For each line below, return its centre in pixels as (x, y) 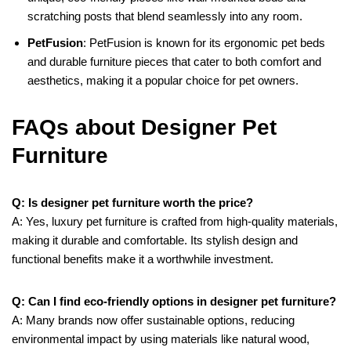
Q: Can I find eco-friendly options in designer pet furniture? (174, 301)
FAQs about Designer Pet (144, 127)
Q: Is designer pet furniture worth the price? (132, 202)
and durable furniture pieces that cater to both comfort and (174, 61)
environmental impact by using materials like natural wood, (161, 338)
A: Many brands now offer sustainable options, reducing (153, 320)
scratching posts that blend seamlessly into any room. (165, 16)
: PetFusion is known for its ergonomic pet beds (204, 42)
